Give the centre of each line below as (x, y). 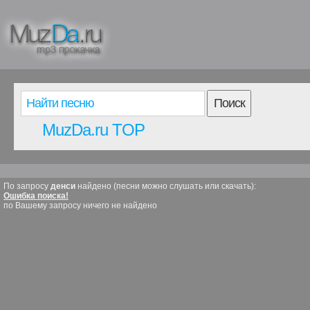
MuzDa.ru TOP (93, 130)
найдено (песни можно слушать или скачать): (166, 186)
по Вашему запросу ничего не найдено (80, 206)
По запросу (27, 186)
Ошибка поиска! (36, 196)
